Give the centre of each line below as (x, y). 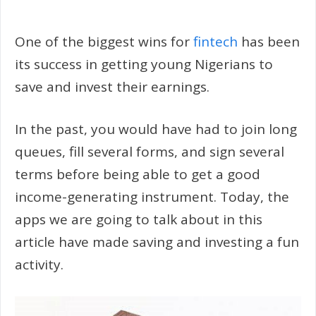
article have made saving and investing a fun (157, 242)
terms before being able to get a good (138, 174)
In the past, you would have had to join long (156, 129)
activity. (39, 265)
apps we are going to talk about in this (139, 219)
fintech (215, 41)
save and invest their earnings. (112, 86)
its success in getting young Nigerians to (144, 64)
